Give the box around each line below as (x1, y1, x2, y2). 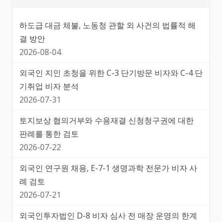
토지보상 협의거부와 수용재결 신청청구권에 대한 (19, 115, 194, 126)
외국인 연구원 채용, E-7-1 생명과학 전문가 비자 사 (19, 163, 197, 174)
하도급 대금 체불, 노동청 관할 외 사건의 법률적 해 (19, 20, 196, 31)
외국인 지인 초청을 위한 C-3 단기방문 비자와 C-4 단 (19, 67, 203, 79)
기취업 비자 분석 (19, 81, 79, 92)
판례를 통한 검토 (19, 128, 79, 140)
